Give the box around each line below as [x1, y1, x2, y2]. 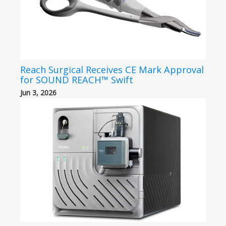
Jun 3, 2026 [20, 87, 56, 97]
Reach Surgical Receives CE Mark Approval [20, 63, 204, 76]
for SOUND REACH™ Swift [20, 73, 133, 86]
